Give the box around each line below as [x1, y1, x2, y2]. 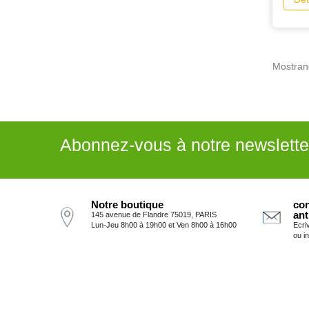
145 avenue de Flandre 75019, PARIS [91, 210, 217, 219]
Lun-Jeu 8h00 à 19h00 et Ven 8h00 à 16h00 [91, 221, 237, 230]
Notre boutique [91, 199, 163, 211]
